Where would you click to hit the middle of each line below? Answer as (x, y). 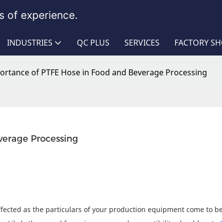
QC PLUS (93, 43)
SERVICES (142, 43)
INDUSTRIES (30, 43)
